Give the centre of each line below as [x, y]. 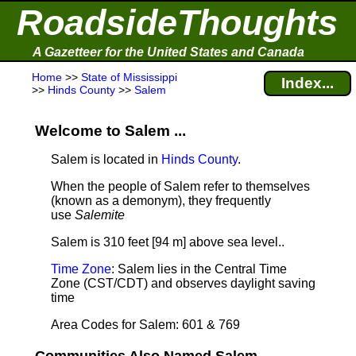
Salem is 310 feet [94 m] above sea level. [166, 242]
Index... [308, 83]
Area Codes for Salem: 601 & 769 [145, 325]
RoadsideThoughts [177, 23]
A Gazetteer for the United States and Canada [168, 52]
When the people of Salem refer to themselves [180, 186]
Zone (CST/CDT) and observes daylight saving [183, 283]
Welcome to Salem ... [110, 131]
